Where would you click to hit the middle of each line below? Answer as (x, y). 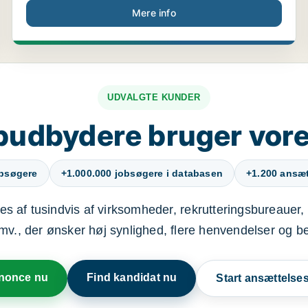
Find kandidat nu (132, 277)
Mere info (154, 13)
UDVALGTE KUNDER (154, 97)
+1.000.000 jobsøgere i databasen (142, 173)
